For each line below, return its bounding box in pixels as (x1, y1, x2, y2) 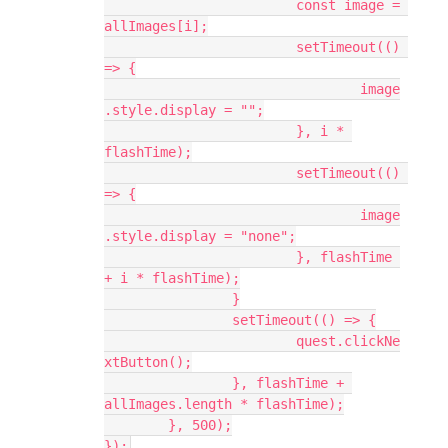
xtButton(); (104, 354, 192, 370)
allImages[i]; (104, 18, 208, 34)
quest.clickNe (104, 333, 296, 349)
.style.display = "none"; (104, 228, 296, 244)
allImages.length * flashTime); (104, 396, 344, 412)
